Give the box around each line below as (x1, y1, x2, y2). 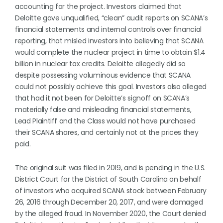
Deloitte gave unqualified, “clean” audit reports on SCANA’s (15, 13, 208, 23)
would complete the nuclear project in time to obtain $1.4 (15, 47, 206, 57)
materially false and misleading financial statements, (15, 105, 192, 114)
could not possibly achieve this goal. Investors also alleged (15, 82, 207, 92)
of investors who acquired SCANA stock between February (15, 186, 207, 196)
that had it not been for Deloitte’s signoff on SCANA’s (15, 93, 190, 103)
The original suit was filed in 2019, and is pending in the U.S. (15, 163, 206, 173)
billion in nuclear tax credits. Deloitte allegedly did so (15, 59, 186, 69)
